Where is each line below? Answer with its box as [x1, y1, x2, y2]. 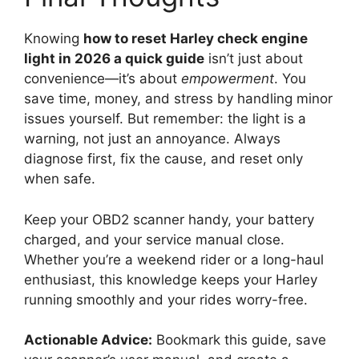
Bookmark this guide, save [152, 332, 326, 349]
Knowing [24, 30, 83, 47]
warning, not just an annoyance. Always [24, 131, 280, 147]
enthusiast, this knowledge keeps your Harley [24, 271, 317, 288]
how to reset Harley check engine [83, 30, 308, 47]
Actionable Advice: [24, 332, 152, 349]
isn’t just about [204, 50, 303, 67]
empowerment [181, 71, 274, 87]
